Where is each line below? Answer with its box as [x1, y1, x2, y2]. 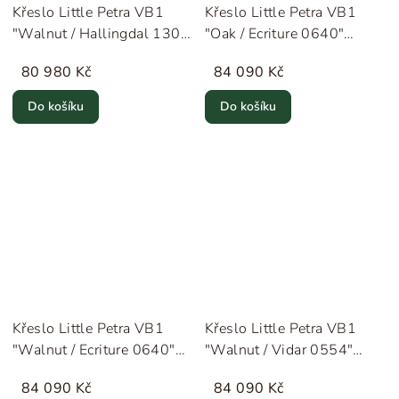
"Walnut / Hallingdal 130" [12, 24, 186, 45]
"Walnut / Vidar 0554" [205, 339, 354, 360]
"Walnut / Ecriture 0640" [12, 339, 175, 360]
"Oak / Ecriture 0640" [205, 24, 345, 45]
